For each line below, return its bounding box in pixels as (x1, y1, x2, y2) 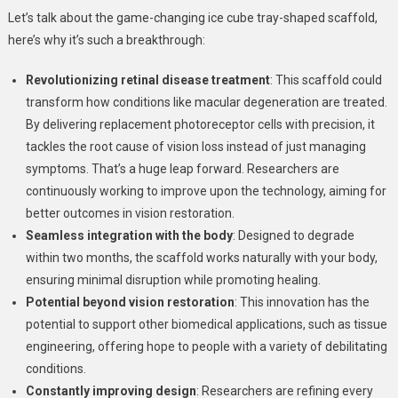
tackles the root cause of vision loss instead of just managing (25, 139, 366, 155)
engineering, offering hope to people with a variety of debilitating (25, 339, 387, 354)
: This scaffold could (269, 73, 382, 88)
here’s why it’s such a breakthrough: (7, 33, 205, 48)
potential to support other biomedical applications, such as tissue (25, 317, 387, 332)
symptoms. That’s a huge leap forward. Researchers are (25, 162, 339, 177)
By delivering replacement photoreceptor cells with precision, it (25, 117, 375, 132)
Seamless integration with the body (25, 228, 233, 243)
